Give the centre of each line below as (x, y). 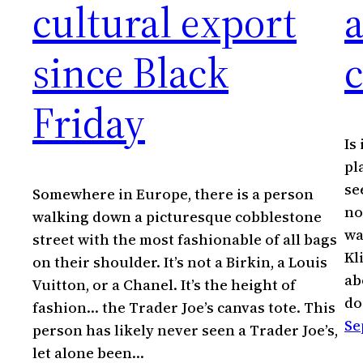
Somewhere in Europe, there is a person (173, 194)
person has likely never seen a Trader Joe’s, (185, 331)
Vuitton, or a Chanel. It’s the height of (164, 285)
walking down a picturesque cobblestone (177, 217)
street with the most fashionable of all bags (185, 240)
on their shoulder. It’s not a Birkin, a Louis (180, 263)
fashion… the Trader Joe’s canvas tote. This (184, 308)
